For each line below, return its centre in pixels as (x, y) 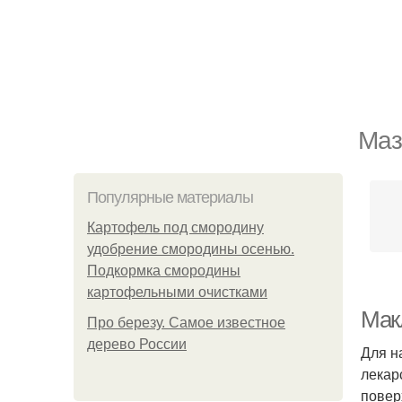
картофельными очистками (177, 292)
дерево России (137, 344)
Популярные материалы (170, 197)
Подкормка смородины (164, 271)
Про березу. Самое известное (186, 323)
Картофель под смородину (175, 227)
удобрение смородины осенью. (191, 249)
